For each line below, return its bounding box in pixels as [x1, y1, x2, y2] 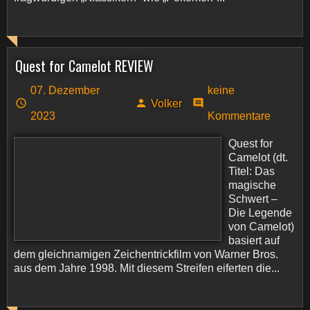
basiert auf [228, 235, 280, 246]
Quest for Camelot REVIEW [15, 55, 154, 76]
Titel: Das [228, 165, 275, 177]
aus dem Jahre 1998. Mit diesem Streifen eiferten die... [14, 262, 280, 274]
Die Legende [228, 207, 292, 219]
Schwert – [228, 193, 277, 205]
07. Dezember [30, 84, 100, 96]
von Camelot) [228, 221, 294, 232]
